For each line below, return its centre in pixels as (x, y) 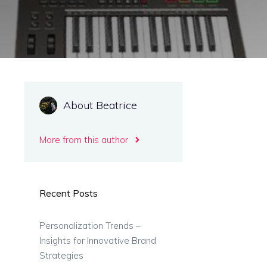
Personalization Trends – (90, 226)
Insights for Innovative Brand (98, 240)
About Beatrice (100, 105)
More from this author (84, 140)
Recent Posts (69, 193)
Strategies (61, 255)
